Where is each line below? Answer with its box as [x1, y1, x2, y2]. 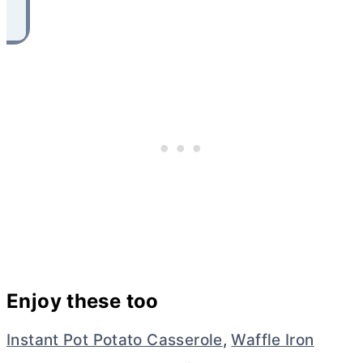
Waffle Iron [231, 330, 314, 349]
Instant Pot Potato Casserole [6, 330, 223, 349]
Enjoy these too [6, 288, 159, 313]
